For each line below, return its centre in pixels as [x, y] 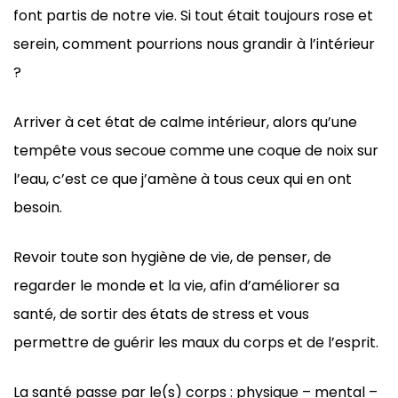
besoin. [38, 207]
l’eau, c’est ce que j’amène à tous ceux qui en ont [183, 179]
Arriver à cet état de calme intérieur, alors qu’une [185, 122]
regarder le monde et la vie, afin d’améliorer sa [176, 285]
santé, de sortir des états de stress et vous [161, 314]
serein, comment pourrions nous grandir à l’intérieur [194, 44]
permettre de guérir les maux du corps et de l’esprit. [196, 342]
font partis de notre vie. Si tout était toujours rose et [193, 15]
